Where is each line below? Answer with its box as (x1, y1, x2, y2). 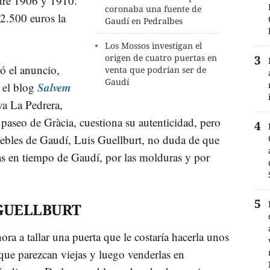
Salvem (37, 78, 71, 95)
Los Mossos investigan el (105, 39, 202, 51)
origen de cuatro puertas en (105, 51, 218, 63)
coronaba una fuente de (105, 2, 202, 14)
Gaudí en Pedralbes (105, 14, 183, 27)
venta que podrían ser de (105, 63, 207, 75)
